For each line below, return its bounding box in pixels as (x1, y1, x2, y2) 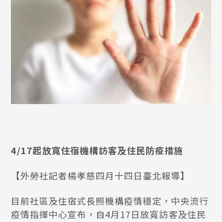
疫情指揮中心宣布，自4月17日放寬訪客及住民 (11, 208, 207, 221)
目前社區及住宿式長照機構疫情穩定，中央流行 (11, 194, 209, 207)
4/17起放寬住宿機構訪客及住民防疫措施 (11, 144, 184, 157)
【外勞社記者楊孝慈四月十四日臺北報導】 (11, 169, 190, 182)
